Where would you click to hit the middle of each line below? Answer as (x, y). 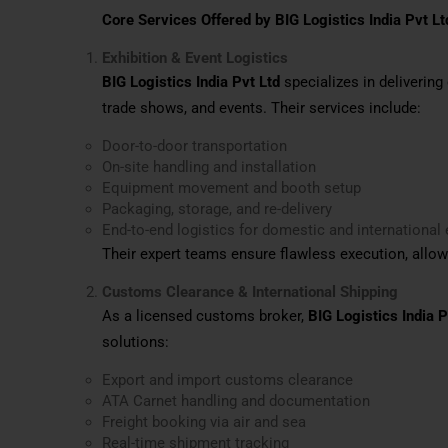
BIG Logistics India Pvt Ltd (191, 81)
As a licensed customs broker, (205, 315)
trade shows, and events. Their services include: (261, 107)
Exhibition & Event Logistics (195, 57)
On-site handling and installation (209, 166)
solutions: (135, 341)
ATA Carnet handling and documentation (236, 400)
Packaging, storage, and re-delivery (217, 208)
